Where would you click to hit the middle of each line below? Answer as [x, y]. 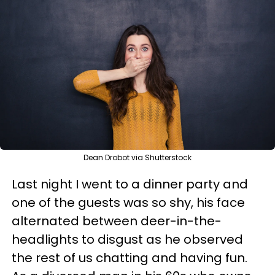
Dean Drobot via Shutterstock [137, 157]
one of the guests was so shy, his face [128, 203]
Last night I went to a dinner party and [130, 184]
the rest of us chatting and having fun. [130, 258]
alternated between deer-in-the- [117, 221]
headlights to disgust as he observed [127, 239]
